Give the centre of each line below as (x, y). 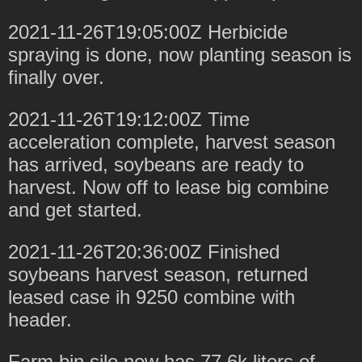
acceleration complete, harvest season (172, 141)
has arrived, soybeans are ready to (156, 164)
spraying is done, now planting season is (180, 54)
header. (40, 319)
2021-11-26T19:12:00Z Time (129, 119)
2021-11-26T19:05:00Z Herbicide (148, 32)
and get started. (75, 209)
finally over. (56, 77)
